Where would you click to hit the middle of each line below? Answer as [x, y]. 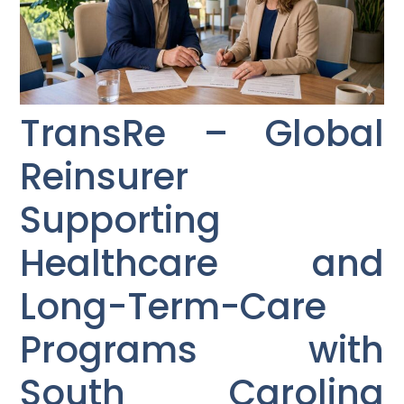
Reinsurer [105, 177]
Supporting [121, 220]
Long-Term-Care [174, 307]
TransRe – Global [202, 134]
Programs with [202, 350]
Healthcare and [202, 264]
